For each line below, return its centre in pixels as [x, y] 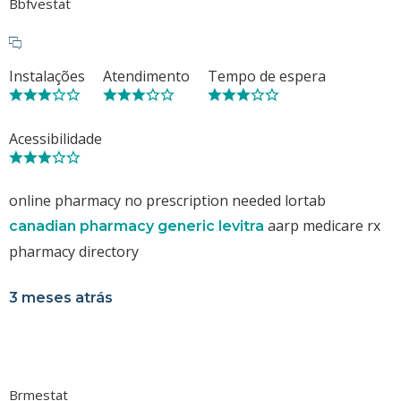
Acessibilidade [55, 138]
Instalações [47, 76]
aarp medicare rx [322, 225]
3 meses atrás [61, 297]
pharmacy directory [74, 251]
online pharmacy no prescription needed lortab [167, 200]
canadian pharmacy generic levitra [137, 226]
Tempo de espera [267, 76]
